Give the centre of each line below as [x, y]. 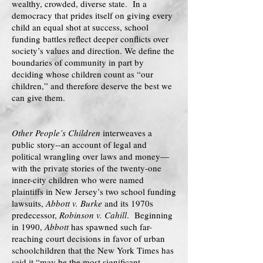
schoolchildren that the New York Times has [93, 250]
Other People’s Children [56, 133]
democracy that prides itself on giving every [92, 15]
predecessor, [36, 215]
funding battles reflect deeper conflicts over [90, 39]
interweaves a [126, 133]
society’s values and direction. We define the [93, 50]
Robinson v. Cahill [93, 215]
